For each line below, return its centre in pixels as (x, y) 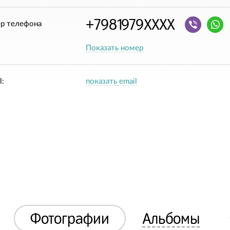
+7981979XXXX (130, 25)
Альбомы (171, 218)
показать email (111, 81)
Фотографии (70, 218)
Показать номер (114, 48)
